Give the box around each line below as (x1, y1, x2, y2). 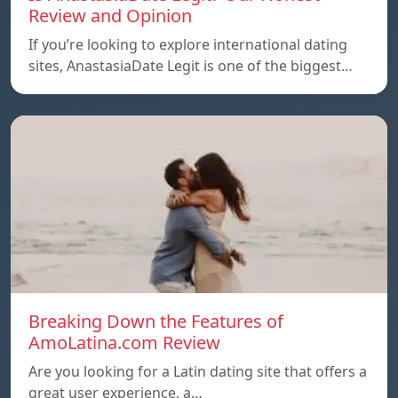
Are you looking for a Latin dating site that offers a (28, 361, 367, 381)
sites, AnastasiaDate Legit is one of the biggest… (28, 55, 353, 76)
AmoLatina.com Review (28, 330, 220, 354)
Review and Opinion (28, 3, 192, 28)
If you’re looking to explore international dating (28, 34, 347, 54)
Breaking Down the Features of (28, 308, 283, 333)
